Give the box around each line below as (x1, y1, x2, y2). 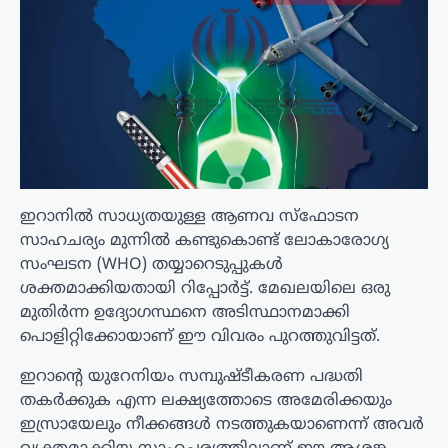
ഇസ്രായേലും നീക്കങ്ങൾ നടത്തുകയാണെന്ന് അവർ (20, 414, 424, 435)
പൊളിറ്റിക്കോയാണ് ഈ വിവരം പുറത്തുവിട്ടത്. (20, 326, 380, 347)
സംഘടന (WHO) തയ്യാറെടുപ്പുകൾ (20, 254, 283, 275)
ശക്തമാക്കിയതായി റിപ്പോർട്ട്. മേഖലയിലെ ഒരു (20, 278, 390, 299)
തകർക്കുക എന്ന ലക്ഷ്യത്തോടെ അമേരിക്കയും (20, 390, 392, 411)
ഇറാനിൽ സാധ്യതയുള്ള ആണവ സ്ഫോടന (20, 206, 359, 227)
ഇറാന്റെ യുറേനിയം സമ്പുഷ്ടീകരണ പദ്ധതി (20, 366, 363, 387)
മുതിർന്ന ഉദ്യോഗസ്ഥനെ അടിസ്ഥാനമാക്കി (20, 302, 350, 323)
